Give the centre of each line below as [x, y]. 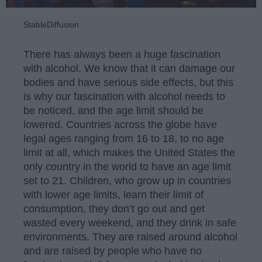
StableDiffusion [51, 25]
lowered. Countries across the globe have [120, 124]
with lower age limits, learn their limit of [113, 194]
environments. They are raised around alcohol [130, 237]
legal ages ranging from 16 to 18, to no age [124, 138]
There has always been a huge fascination [122, 54]
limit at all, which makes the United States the [129, 152]
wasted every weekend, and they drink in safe [130, 223]
